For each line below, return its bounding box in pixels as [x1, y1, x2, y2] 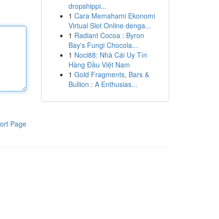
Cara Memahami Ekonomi [74, 11, 155, 21]
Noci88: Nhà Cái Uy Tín [74, 50, 147, 60]
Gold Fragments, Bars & [74, 69, 149, 79]
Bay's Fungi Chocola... [68, 40, 138, 50]
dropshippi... [68, 1, 107, 11]
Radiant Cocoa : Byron [74, 30, 144, 40]
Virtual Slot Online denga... [68, 21, 151, 30]
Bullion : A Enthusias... [68, 79, 137, 89]
